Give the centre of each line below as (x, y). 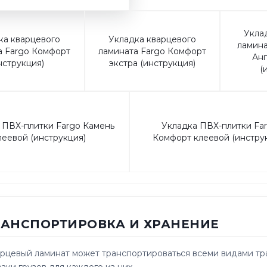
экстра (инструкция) (152, 63)
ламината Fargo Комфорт (152, 51)
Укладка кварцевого (152, 39)
